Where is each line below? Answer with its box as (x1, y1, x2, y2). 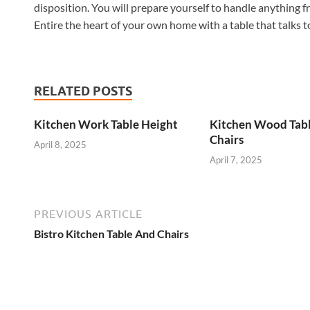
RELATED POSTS (34, 84, 132, 99)
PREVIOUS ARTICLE (34, 207, 143, 220)
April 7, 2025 (209, 154, 262, 165)
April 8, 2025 (34, 138, 86, 150)
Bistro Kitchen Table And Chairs (34, 226, 189, 240)
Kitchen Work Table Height (34, 117, 178, 132)
